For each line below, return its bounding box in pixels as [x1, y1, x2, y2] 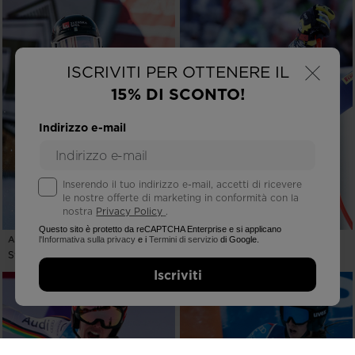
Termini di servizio [149, 235, 219, 245]
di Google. [218, 235, 260, 245]
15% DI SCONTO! [110, 83, 245, 106]
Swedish [8, 247, 47, 261]
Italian [185, 247, 213, 261]
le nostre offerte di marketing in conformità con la [63, 191, 300, 205]
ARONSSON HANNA [8, 232, 98, 246]
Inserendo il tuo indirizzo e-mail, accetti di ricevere [63, 177, 303, 192]
